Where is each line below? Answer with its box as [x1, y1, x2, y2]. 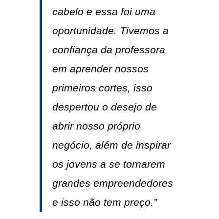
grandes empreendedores [52, 177, 173, 189]
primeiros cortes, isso [52, 82, 153, 94]
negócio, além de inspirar [52, 139, 171, 151]
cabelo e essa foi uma [52, 6, 155, 18]
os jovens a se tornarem [52, 158, 165, 170]
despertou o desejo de [52, 101, 157, 113]
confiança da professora [52, 44, 165, 56]
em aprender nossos [52, 63, 149, 75]
